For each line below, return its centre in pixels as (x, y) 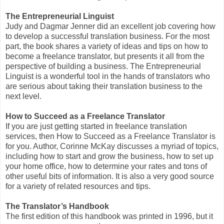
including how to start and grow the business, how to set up (109, 156)
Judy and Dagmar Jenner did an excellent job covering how (110, 26)
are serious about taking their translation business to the (104, 86)
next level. (23, 96)
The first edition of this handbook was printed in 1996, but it (109, 216)
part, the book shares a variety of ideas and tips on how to (107, 46)
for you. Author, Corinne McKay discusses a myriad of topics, (112, 146)
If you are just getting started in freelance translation (96, 126)
